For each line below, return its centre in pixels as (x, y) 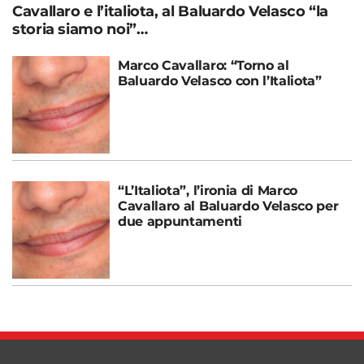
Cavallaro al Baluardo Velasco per (228, 206)
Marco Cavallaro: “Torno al (204, 65)
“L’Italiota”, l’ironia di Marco (208, 190)
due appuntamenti (180, 221)
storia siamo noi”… (80, 29)
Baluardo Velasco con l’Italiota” (220, 80)
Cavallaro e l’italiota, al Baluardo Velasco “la (171, 11)
